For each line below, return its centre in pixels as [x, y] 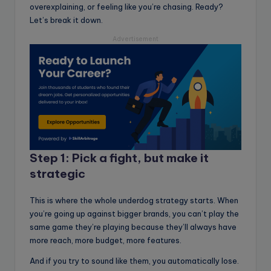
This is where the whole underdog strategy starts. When [134, 201]
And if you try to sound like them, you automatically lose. [134, 261]
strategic [57, 174]
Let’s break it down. [66, 20]
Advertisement [135, 39]
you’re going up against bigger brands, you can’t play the [134, 214]
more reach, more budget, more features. [106, 240]
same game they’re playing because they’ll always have [133, 227]
